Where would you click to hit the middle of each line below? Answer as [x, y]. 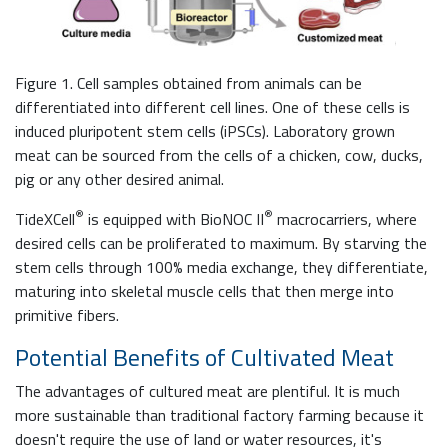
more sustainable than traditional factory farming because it [219, 415]
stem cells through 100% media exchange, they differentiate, [221, 267]
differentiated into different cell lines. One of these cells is [212, 107]
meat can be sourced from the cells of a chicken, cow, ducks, [219, 155]
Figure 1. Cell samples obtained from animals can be [188, 83]
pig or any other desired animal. [121, 179]
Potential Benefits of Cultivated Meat [204, 357]
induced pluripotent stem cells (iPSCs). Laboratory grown [205, 131]
